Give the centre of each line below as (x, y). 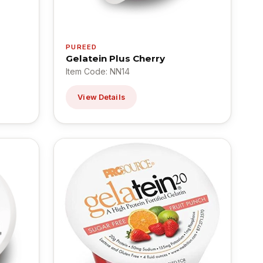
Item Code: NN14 (98, 71)
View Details (101, 97)
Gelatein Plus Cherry (116, 58)
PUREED (82, 47)
